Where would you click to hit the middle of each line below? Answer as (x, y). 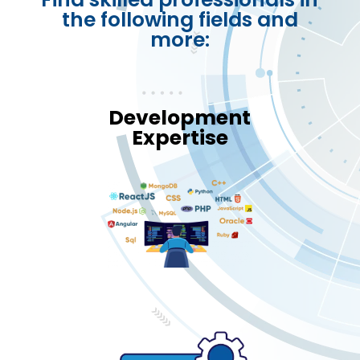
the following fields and (180, 19)
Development (180, 117)
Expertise (180, 137)
